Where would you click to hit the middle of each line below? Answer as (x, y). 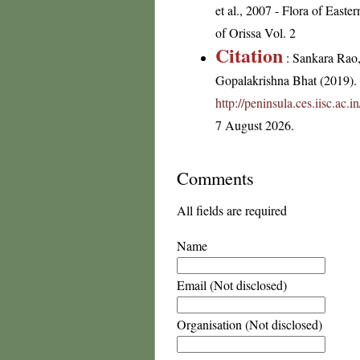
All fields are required (232, 210)
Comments (215, 178)
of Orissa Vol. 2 (256, 33)
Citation (249, 55)
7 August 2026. (255, 125)
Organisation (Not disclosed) (250, 324)
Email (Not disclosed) (232, 285)
